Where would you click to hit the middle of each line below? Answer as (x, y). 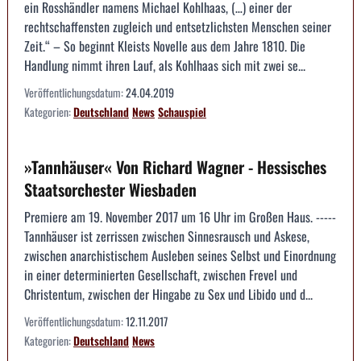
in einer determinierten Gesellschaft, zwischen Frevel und (161, 275)
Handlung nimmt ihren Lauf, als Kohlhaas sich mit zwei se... (165, 66)
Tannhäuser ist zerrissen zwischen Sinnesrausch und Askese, (167, 237)
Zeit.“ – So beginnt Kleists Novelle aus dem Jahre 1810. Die (165, 46)
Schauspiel (182, 112)
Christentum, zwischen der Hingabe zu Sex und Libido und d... (168, 295)
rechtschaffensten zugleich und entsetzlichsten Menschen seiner (178, 27)
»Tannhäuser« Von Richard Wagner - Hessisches (175, 167)
